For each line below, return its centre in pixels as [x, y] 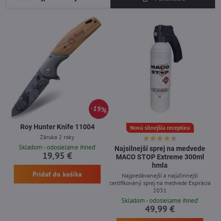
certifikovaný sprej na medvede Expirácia [160, 183]
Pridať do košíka [57, 174]
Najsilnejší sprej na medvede [160, 149]
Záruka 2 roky [57, 137]
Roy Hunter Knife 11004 [57, 127]
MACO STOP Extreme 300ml [160, 157]
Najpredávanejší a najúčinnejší [160, 175]
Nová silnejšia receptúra [160, 127]
